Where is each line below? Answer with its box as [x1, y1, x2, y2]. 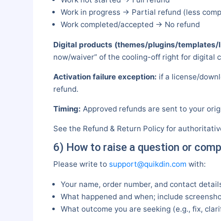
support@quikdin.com [109, 159, 186, 169]
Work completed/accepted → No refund [60, 20, 200, 30]
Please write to [53, 159, 109, 169]
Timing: [53, 104, 81, 113]
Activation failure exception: [53, 72, 157, 81]
